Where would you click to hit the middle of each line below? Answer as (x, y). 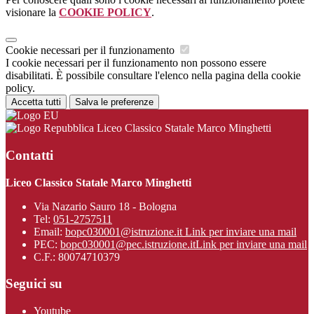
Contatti (29, 155)
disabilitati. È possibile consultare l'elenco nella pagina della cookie (153, 76)
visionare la (32, 13)
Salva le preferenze (114, 102)
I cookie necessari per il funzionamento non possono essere (136, 63)
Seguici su (34, 284)
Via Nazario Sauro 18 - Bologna (105, 206)
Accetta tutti (36, 102)
